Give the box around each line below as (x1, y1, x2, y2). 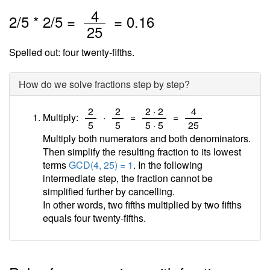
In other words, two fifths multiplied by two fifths (43, 198, 242, 212)
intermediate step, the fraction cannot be (43, 171, 213, 185)
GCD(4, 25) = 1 (69, 158, 133, 172)
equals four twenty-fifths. (43, 211, 146, 225)
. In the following (133, 158, 202, 172)
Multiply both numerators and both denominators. (43, 131, 251, 145)
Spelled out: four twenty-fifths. (9, 45, 134, 59)
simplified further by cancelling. (43, 184, 175, 198)
